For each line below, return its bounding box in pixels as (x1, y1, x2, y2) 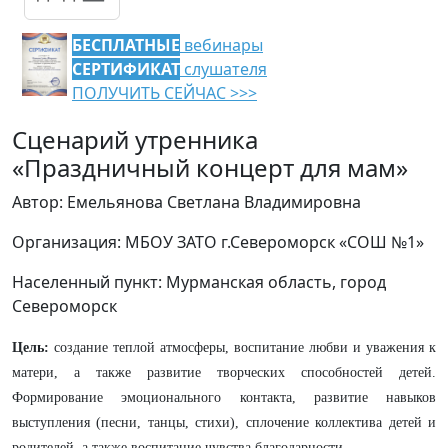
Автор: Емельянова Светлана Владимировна (12, 191, 361, 213)
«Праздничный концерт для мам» (12, 151, 408, 184)
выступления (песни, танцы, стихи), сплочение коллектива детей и (12, 415, 436, 430)
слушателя (180, 58, 267, 80)
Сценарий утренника (12, 123, 258, 156)
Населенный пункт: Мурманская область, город (12, 271, 386, 293)
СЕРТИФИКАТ (72, 58, 180, 80)
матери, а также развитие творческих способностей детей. (12, 365, 436, 380)
